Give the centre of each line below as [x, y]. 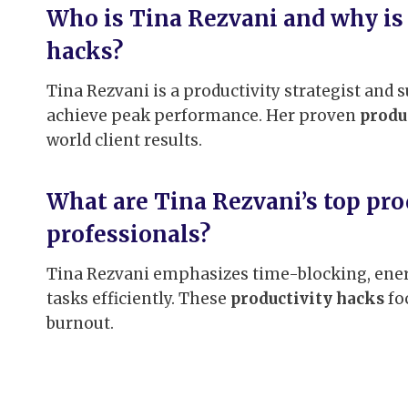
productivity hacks [307, 298]
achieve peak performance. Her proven [203, 115]
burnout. [80, 323]
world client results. [124, 140]
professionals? [128, 234]
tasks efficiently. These [138, 298]
